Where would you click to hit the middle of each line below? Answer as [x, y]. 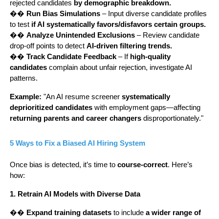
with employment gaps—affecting [146, 108]
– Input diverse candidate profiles [153, 14]
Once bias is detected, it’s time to [64, 165]
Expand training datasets [69, 213]
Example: [26, 97]
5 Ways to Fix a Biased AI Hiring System [77, 143]
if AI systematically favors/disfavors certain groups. [119, 25]
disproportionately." [172, 119]
